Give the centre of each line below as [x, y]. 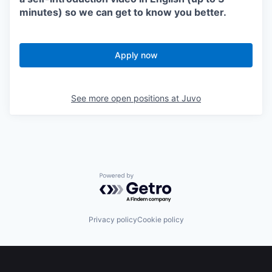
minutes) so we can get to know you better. [123, 12]
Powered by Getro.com [152, 179]
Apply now [136, 55]
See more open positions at [126, 98]
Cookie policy [160, 219]
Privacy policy [113, 219]
